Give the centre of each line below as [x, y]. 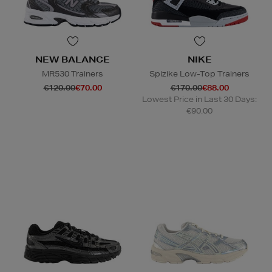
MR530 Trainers [73, 73]
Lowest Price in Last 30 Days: [199, 99]
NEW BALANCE [73, 59]
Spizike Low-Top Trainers [199, 73]
